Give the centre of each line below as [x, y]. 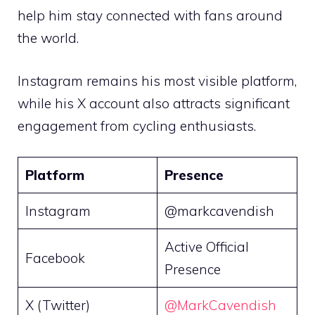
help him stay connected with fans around [150, 16]
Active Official [206, 247]
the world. [48, 38]
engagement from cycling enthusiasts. [137, 126]
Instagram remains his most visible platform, [157, 81]
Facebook [55, 258]
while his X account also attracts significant [154, 103]
